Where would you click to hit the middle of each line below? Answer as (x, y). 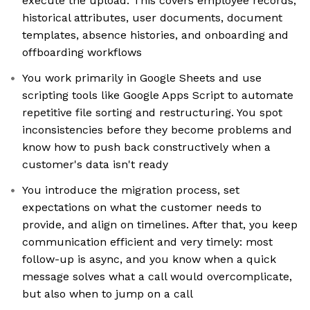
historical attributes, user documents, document (152, 18)
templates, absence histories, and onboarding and (155, 35)
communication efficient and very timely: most (147, 242)
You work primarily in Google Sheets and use (142, 78)
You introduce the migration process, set (131, 190)
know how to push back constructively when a (146, 147)
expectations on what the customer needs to (142, 208)
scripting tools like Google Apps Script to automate (158, 95)
